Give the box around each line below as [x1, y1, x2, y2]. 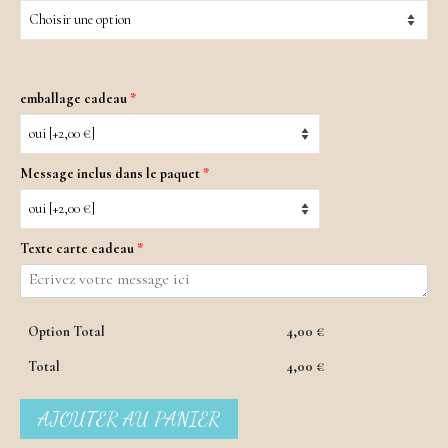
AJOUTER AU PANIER [38, 406, 220, 431]
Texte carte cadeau [20, 240, 134, 257]
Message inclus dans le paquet [20, 165, 200, 182]
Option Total [27, 322, 105, 340]
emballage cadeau [20, 90, 127, 107]
